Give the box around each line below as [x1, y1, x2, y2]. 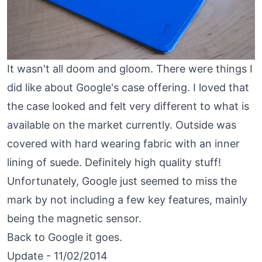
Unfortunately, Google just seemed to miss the [7, 175, 237, 188]
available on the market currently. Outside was [7, 119, 236, 132]
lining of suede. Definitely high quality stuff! [7, 156, 221, 169]
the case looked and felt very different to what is [7, 100, 249, 113]
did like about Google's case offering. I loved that [7, 81, 249, 94]
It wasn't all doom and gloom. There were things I [7, 63, 253, 75]
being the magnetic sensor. [7, 212, 142, 225]
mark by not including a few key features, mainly [7, 194, 247, 206]
